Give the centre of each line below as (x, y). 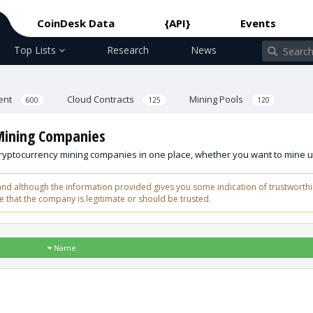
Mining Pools (217, 99)
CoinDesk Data (76, 23)
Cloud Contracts (102, 99)
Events (258, 23)
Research (128, 50)
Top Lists (36, 50)
